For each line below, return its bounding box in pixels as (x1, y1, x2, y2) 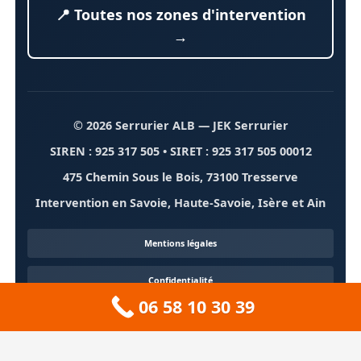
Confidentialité (148, 274, 213, 287)
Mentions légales (144, 237, 217, 250)
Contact (163, 311, 198, 324)
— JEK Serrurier (194, 118, 288, 134)
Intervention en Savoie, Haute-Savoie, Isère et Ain (35, 195, 326, 211)
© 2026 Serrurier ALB (73, 118, 195, 134)
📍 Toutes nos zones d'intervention (55, 5, 306, 25)
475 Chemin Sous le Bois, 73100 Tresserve (63, 169, 298, 185)
